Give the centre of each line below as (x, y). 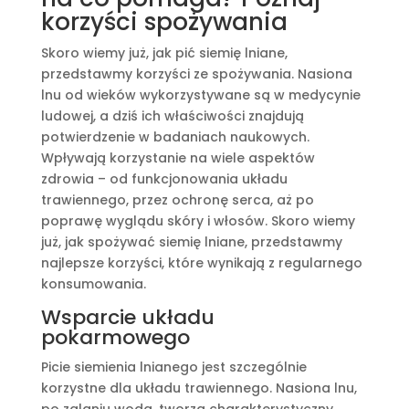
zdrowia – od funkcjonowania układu (164, 178)
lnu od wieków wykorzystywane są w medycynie (200, 94)
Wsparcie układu (127, 317)
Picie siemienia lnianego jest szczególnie (173, 367)
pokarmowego (115, 337)
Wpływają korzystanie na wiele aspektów (178, 157)
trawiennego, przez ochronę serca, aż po (177, 199)
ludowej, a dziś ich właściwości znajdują (172, 115)
